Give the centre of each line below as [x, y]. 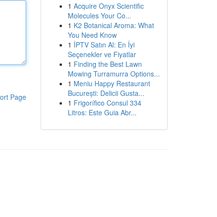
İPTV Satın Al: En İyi [104, 45]
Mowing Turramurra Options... [114, 74]
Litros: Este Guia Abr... [102, 112]
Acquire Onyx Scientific [108, 6]
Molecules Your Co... [99, 15]
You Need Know [92, 35]
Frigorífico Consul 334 [107, 103]
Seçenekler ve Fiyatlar [102, 54]
